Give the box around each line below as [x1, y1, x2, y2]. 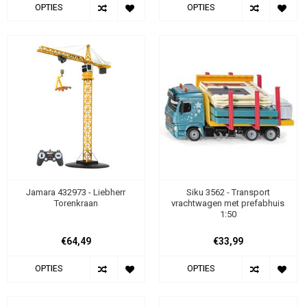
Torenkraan [53, 197, 98, 208]
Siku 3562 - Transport [186, 186, 270, 197]
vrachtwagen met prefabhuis [171, 197, 285, 208]
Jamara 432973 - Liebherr [26, 186, 126, 197]
